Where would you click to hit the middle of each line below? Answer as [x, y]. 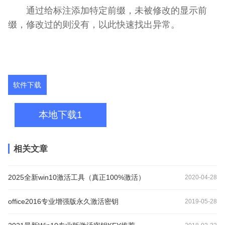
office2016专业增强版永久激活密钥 [63, 201]
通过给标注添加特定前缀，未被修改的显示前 [107, 10]
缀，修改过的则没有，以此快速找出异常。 [94, 24]
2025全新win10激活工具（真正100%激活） [77, 177]
